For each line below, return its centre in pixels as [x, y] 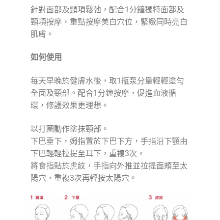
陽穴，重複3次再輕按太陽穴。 [83, 178]
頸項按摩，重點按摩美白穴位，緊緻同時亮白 [109, 22]
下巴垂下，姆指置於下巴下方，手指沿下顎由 [109, 141]
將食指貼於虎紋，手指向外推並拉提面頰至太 [109, 165]
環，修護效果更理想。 [69, 105]
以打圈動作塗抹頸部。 [69, 129]
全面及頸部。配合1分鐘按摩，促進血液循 [103, 93]
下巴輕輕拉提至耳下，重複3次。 [87, 153]
